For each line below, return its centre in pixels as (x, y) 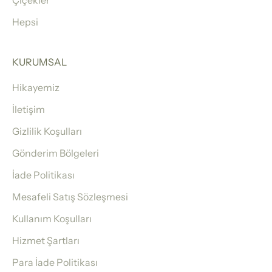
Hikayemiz (36, 88)
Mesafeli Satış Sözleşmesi (70, 197)
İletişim (29, 110)
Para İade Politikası (55, 263)
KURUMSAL (39, 62)
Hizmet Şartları (46, 241)
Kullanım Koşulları (52, 219)
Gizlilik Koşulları (47, 131)
